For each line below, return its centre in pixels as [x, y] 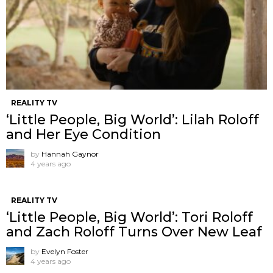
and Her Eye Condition [83, 135]
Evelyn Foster [65, 252]
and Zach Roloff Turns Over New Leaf [134, 232]
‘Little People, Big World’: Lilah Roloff [133, 120]
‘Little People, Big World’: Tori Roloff [129, 218]
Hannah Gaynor [70, 154]
